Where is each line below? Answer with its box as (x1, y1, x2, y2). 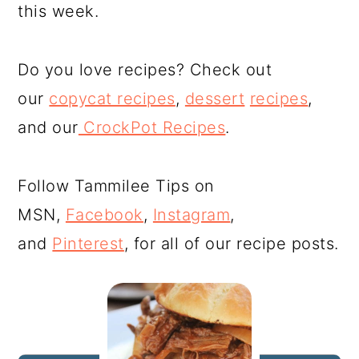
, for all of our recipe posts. (123, 234, 339, 253)
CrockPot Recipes (78, 118, 226, 137)
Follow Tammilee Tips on (18, 176, 215, 196)
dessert (184, 89, 245, 108)
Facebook (65, 205, 143, 224)
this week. (18, 2, 99, 21)
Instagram (152, 205, 231, 224)
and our (18, 118, 79, 137)
